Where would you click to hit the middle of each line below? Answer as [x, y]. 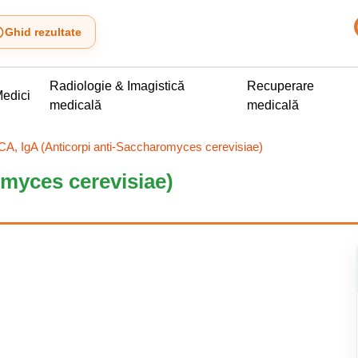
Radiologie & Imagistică [117, 86]
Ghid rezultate [43, 32]
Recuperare [281, 86]
